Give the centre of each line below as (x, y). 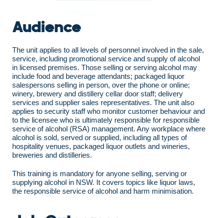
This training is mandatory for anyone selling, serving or (100, 174)
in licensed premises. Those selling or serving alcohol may (105, 68)
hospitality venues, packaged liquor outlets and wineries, (101, 146)
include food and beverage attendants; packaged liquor (98, 76)
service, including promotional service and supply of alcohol (106, 59)
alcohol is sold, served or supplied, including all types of (100, 138)
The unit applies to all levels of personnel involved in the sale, (108, 50)
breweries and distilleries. (52, 155)
